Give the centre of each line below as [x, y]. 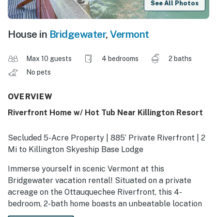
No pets [39, 72]
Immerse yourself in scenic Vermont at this [86, 169]
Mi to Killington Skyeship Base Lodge [76, 150]
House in [29, 34]
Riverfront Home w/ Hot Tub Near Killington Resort [105, 113]
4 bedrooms [120, 59]
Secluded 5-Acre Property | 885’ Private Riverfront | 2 [107, 138]
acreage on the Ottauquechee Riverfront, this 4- [95, 192]
